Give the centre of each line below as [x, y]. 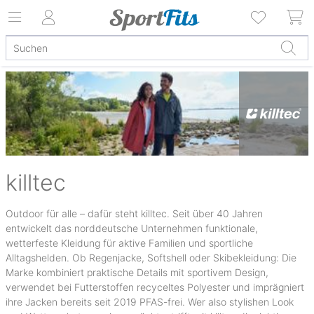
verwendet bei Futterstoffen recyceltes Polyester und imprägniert [155, 287]
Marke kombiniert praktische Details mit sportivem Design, [137, 272]
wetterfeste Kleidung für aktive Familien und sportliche [129, 243]
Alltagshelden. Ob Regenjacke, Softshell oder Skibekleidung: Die [151, 258]
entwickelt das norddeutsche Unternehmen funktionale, [132, 228]
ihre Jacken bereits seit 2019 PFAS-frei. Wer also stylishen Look [150, 302]
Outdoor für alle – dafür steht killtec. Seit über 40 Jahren [134, 213]
